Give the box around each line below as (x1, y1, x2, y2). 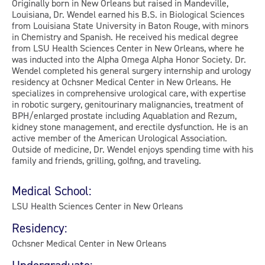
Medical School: (12, 183, 92, 198)
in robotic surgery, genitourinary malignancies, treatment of (12, 98, 244, 110)
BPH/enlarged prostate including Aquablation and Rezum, (12, 109, 237, 121)
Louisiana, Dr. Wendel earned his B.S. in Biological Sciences (12, 8, 244, 20)
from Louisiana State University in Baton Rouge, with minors (12, 20, 248, 31)
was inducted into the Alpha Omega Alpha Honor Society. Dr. (12, 53, 246, 65)
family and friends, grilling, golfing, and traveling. (12, 154, 201, 166)
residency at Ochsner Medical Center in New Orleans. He (12, 76, 231, 88)
